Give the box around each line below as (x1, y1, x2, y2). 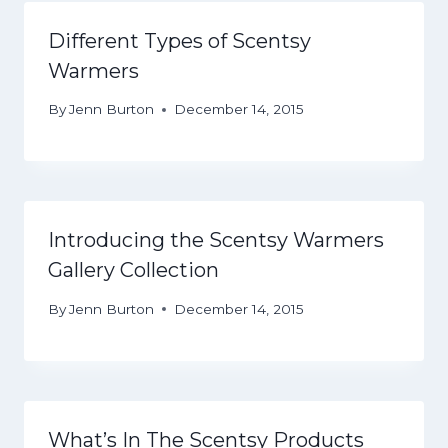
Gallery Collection (48, 258, 219, 283)
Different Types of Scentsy (48, 28, 311, 53)
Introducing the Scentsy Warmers (48, 228, 384, 253)
